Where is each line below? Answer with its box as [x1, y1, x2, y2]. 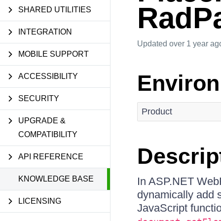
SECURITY [18, 94, 59, 103]
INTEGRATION [18, 28, 72, 36]
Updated [137, 39, 169, 48]
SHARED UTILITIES [18, 5, 91, 14]
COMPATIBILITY [18, 130, 77, 139]
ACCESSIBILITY [18, 72, 78, 80]
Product [141, 107, 172, 116]
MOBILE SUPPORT [18, 50, 89, 58]
